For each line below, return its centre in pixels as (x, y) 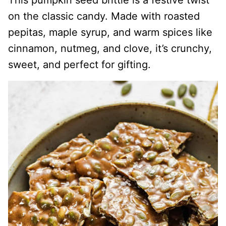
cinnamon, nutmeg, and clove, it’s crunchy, (110, 48)
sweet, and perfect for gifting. (79, 65)
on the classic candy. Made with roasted (104, 16)
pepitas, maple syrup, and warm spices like (110, 32)
